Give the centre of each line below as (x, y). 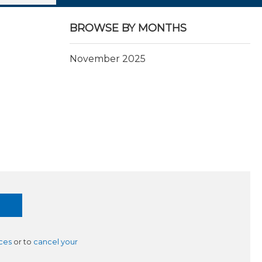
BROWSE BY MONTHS (128, 28)
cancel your (56, 242)
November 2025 (107, 59)
